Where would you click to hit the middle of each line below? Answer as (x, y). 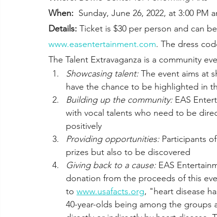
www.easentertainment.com (102, 44)
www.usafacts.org (110, 191)
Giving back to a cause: (111, 165)
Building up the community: (119, 100)
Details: (63, 28)
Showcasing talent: (102, 73)
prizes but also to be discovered (129, 152)
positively (84, 126)
